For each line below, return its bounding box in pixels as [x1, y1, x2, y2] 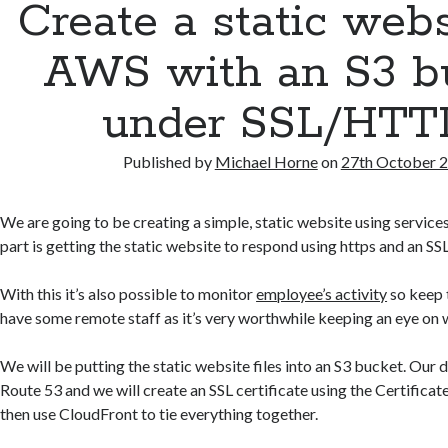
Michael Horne [214, 152, 318, 172]
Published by [122, 152, 215, 172]
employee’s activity [256, 284, 388, 304]
